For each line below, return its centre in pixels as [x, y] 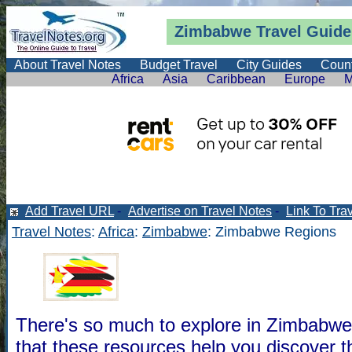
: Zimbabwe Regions [272, 232]
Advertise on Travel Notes [200, 211]
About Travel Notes [68, 65]
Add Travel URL [70, 211]
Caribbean [236, 79]
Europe [305, 79]
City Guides [269, 65]
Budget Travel [179, 65]
